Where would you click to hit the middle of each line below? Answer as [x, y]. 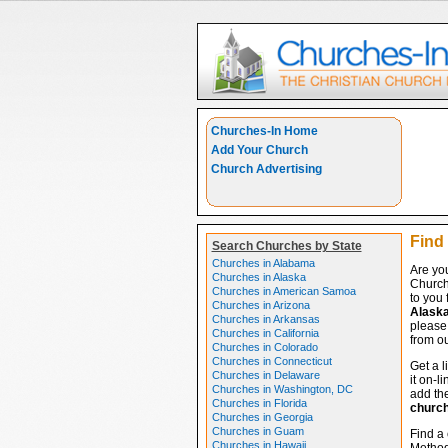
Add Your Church [259, 150]
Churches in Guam [257, 431]
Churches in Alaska [258, 277]
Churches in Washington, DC [282, 389]
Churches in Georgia [262, 417]
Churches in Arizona [260, 305]
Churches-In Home [264, 131]
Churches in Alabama [263, 263]
